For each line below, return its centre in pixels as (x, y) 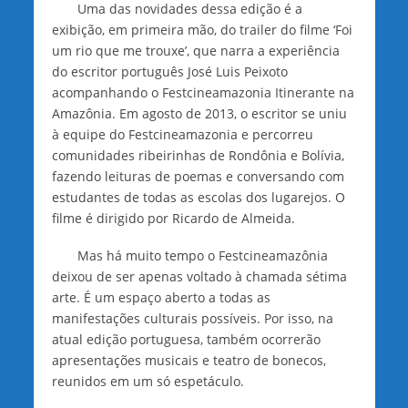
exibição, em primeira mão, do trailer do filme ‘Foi (202, 29)
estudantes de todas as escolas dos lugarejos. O (198, 197)
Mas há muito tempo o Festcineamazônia (189, 255)
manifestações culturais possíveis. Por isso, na (192, 318)
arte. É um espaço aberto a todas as (161, 297)
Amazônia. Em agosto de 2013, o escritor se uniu (199, 113)
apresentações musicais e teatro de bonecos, (189, 360)
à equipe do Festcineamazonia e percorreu (182, 134)
